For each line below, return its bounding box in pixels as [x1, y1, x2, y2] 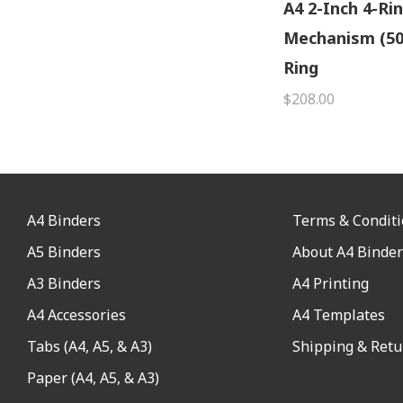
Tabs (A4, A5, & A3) [27, 336, 152, 356]
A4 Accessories [27, 304, 126, 325]
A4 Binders [27, 210, 101, 230]
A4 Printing [291, 273, 369, 293]
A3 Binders [27, 273, 101, 293]
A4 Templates [291, 304, 385, 325]
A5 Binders [27, 241, 101, 262]
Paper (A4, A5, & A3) [27, 367, 159, 388]
